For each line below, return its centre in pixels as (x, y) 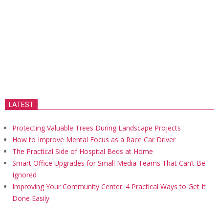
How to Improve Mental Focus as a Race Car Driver (94, 140)
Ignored (24, 175)
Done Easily (31, 198)
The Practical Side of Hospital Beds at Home (83, 151)
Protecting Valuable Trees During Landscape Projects (97, 128)
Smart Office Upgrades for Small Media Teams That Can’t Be (109, 163)
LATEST (21, 105)
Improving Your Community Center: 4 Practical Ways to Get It (109, 186)
